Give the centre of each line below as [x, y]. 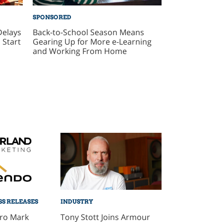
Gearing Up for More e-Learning [92, 42]
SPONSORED [52, 17]
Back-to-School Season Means [89, 32]
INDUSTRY [77, 202]
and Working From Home [80, 51]
